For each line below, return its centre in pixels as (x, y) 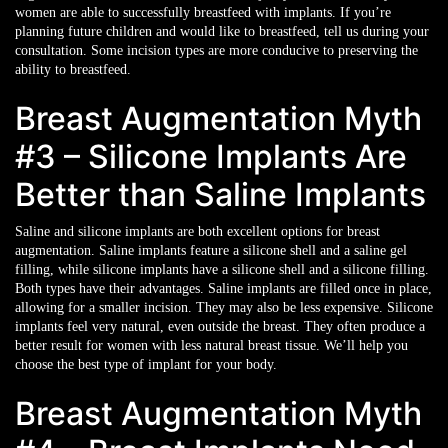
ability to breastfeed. (73, 69)
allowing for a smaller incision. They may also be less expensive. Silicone (224, 307)
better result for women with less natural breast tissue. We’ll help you (211, 345)
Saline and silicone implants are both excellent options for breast (197, 231)
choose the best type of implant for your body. (146, 364)
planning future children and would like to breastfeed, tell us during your (222, 31)
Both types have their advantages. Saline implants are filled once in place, (223, 288)
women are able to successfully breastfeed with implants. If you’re (203, 12)
